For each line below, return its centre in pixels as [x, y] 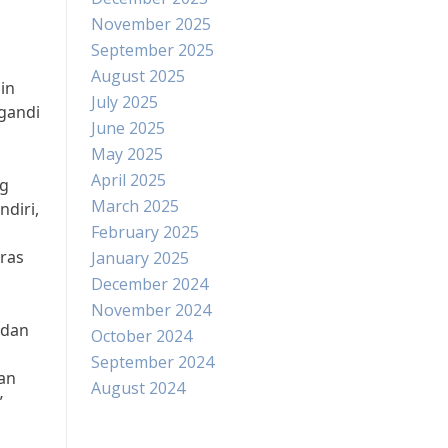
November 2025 [151, 24]
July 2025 [124, 102]
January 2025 [140, 258]
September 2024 [152, 362]
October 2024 [141, 336]
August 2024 [138, 388]
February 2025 [145, 232]
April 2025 [128, 180]
